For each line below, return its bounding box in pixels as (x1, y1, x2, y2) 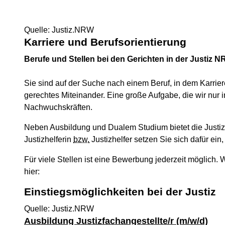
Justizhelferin (24, 135, 73, 144)
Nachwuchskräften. (24, 103, 94, 111)
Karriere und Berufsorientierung (24, 36, 186, 48)
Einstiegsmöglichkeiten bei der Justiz (24, 186, 216, 197)
